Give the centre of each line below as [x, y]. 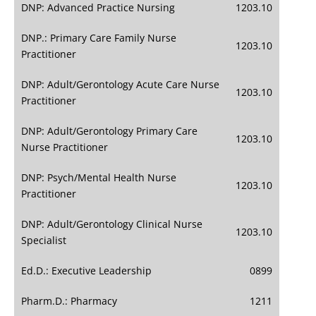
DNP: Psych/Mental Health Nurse [99, 178]
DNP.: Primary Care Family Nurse [99, 38]
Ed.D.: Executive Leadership [86, 271]
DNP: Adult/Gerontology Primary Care [109, 131]
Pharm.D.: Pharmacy [69, 301]
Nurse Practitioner [65, 147]
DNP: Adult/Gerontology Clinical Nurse [112, 224]
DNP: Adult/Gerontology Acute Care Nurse [120, 85]
